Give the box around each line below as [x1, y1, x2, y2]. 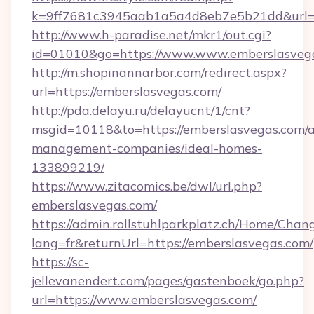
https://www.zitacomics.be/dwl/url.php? [32, 178, 262, 194]
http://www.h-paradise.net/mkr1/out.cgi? [32, 27, 271, 43]
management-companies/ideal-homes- [32, 140, 262, 156]
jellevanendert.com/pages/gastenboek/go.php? [32, 273, 304, 289]
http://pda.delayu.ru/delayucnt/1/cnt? [32, 102, 250, 118]
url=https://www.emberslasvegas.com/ [32, 292, 257, 308]
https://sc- [32, 254, 89, 270]
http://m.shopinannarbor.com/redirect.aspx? [32, 64, 287, 81]
